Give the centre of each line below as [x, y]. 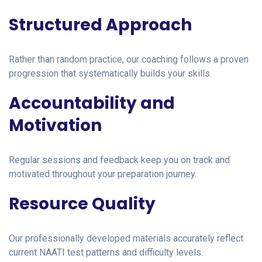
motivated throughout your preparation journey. [103, 174]
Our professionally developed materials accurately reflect [126, 238]
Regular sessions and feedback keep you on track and [119, 160]
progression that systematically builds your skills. [110, 73]
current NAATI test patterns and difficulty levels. [106, 252]
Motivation [55, 125]
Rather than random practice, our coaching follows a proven [129, 59]
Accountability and [92, 103]
